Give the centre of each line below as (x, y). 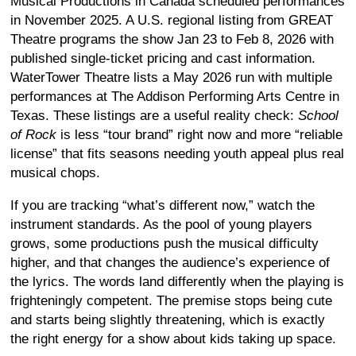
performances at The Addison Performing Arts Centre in (175, 96)
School (318, 115)
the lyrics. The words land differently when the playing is (177, 281)
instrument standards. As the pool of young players (161, 224)
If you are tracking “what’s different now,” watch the (163, 205)
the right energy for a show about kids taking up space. (173, 339)
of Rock (33, 134)
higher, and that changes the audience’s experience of (170, 262)
